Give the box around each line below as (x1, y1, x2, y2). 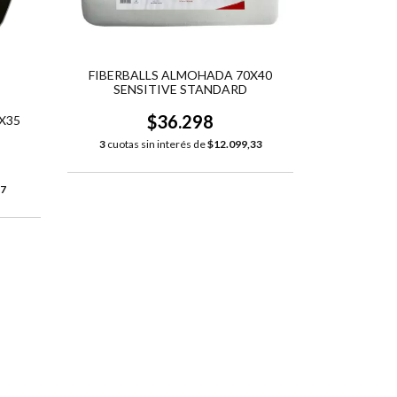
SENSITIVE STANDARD (113, 82, 247, 97)
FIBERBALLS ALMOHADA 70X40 (89, 67, 272, 83)
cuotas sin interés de (105, 137, 207, 152)
